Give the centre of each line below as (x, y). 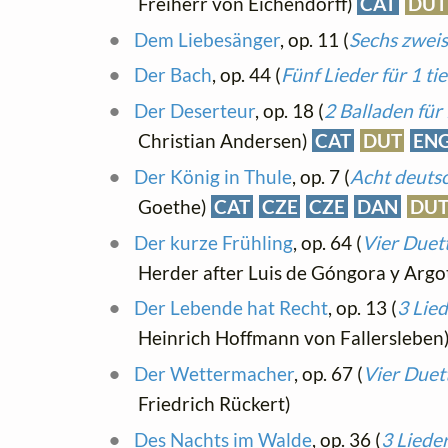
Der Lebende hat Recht (230, 308)
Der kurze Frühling (213, 242)
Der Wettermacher (213, 373)
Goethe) (174, 206)
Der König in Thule (212, 176)
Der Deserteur (194, 110)
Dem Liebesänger (206, 39)
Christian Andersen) (225, 140)
